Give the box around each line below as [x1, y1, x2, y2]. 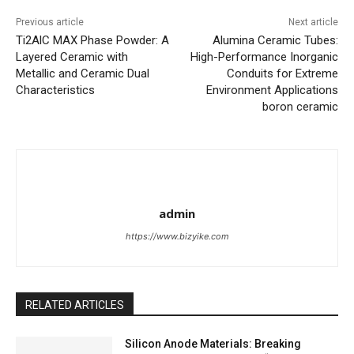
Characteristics [16, 83, 95, 98]
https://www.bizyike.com [125, 231, 229, 243]
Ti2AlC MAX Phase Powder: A [16, 33, 169, 48]
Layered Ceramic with [16, 50, 128, 65]
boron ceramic [262, 100, 338, 115]
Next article [288, 17, 338, 28]
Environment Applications [205, 83, 338, 98]
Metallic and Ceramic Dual [16, 66, 149, 81]
